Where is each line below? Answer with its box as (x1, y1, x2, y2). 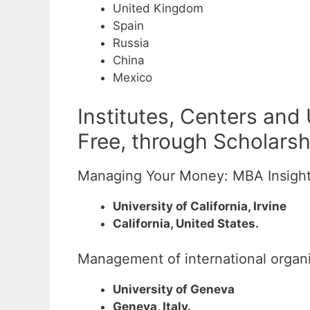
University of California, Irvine (113, 199, 286, 214)
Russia (113, 35, 149, 50)
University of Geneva (113, 282, 235, 296)
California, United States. (113, 217, 259, 231)
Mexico (113, 70, 152, 84)
